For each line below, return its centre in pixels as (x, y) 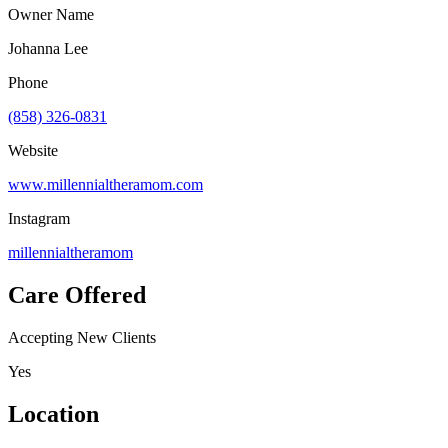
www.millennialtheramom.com (105, 184)
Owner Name (51, 14)
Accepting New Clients (82, 337)
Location (53, 413)
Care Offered (77, 294)
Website (33, 150)
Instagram (39, 218)
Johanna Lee (48, 48)
